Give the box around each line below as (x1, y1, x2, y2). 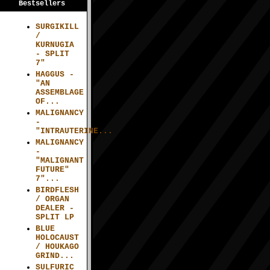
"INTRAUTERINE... (36, 126, 113, 136)
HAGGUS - (36, 69, 75, 79)
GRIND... (36, 251, 75, 260)
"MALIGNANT (36, 155, 84, 165)
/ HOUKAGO (36, 242, 80, 251)
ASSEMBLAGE (36, 87, 84, 97)
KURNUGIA (36, 40, 75, 50)
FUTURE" (36, 165, 70, 174)
